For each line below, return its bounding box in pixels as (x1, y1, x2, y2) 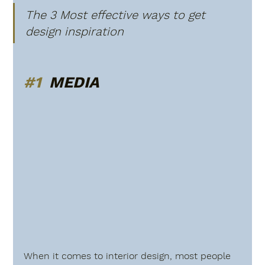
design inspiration (25, 24, 128, 39)
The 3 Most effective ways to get (25, 8, 209, 22)
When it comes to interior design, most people (24, 250, 234, 261)
